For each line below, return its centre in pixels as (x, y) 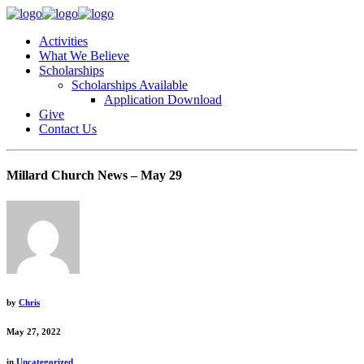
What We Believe (84, 56)
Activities (63, 41)
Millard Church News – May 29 (94, 175)
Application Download (163, 100)
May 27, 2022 (34, 332)
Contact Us (68, 129)
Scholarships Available (130, 85)
